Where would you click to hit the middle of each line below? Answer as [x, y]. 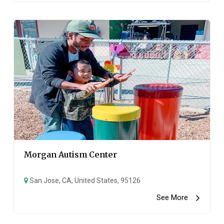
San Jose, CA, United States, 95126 [84, 180]
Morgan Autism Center [71, 154]
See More [176, 197]
